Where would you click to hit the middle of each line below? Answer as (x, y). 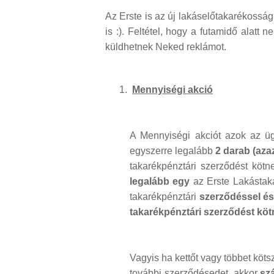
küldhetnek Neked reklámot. (166, 47)
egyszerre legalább (173, 151)
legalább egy (161, 182)
